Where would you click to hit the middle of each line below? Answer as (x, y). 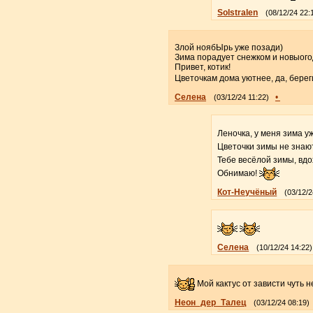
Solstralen (238, 12)
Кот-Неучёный (247, 192)
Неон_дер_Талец (210, 302)
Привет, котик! (202, 67)
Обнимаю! (239, 173)
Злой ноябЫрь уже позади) (228, 47)
